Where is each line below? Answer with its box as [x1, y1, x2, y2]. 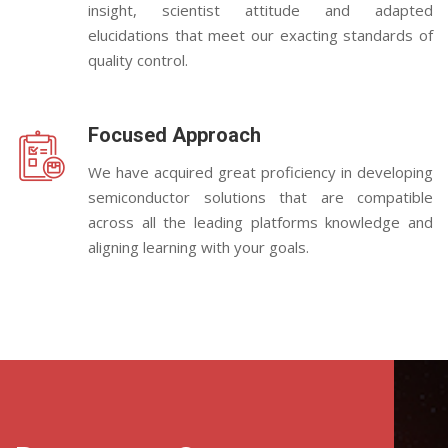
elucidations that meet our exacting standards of [88, 25, 433, 45]
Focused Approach [88, 123, 261, 147]
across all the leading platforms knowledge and [88, 212, 433, 232]
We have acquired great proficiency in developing [88, 162, 433, 182]
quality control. [88, 50, 188, 70]
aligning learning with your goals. [88, 237, 309, 257]
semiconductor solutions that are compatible [88, 187, 433, 207]
